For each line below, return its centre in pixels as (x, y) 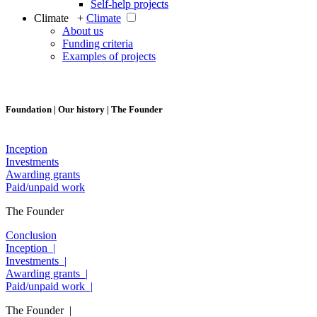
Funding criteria (98, 44)
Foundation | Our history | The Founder (84, 110)
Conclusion (31, 235)
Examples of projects (109, 57)
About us (83, 31)
